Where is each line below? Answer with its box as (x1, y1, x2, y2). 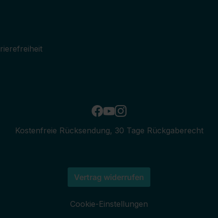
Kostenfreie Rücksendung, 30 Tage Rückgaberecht (15, 126, 203, 135)
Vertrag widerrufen (74, 172, 144, 182)
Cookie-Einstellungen (70, 199, 148, 209)
